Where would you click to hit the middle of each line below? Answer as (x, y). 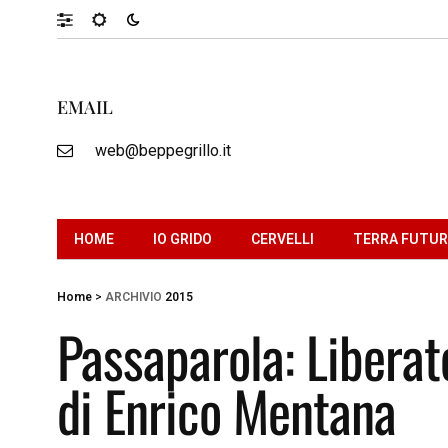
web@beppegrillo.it (162, 150)
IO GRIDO (182, 238)
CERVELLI (282, 238)
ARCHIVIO (133, 296)
